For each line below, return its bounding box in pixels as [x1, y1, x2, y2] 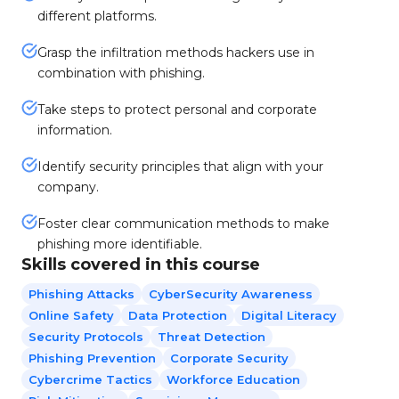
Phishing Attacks [28, 287, 134, 301]
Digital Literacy [241, 308, 337, 322]
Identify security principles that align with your [37, 159, 323, 175]
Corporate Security [170, 351, 289, 365]
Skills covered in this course [21, 255, 260, 274]
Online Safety [28, 308, 114, 322]
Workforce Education [167, 372, 300, 387]
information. [37, 122, 112, 138]
